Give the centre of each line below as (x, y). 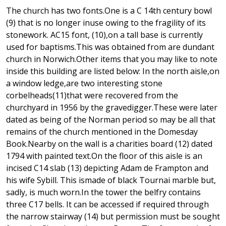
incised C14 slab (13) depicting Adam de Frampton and (107, 168)
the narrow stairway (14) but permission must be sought (113, 217)
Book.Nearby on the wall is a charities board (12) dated (109, 144)
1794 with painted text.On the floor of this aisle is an (104, 156)
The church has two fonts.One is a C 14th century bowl (109, 11)
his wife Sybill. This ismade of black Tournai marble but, (111, 180)
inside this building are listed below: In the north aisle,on (113, 71)
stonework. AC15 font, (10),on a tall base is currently (104, 35)
